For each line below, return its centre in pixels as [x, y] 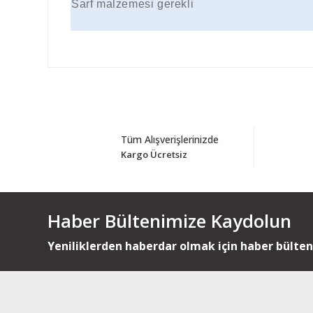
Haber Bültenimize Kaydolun [169, 221]
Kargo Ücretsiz [154, 154]
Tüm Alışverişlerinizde [170, 139]
